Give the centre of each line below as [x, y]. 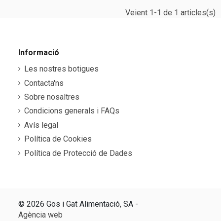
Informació [39, 53]
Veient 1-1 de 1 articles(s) [170, 13]
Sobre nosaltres [52, 97]
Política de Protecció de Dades [78, 153]
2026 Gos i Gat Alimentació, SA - [81, 204]
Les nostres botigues [61, 69]
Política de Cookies [58, 139]
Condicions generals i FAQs [72, 111]
